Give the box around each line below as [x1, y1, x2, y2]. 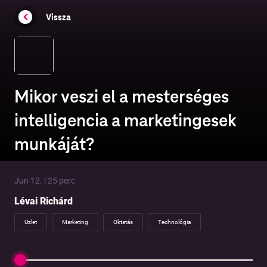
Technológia [158, 219, 191, 226]
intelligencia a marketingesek [14, 110, 237, 132]
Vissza [46, 11, 71, 23]
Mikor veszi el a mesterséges [14, 86, 229, 108]
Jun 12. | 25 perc [14, 176, 75, 186]
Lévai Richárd [14, 195, 73, 207]
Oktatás [113, 219, 133, 226]
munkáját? [14, 133, 94, 156]
